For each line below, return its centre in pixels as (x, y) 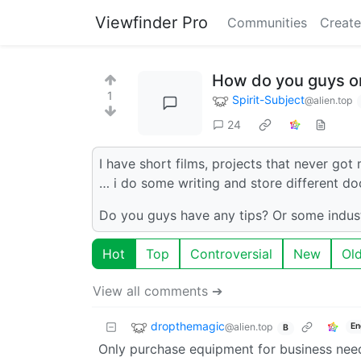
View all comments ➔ (158, 290)
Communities (267, 23)
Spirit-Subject (268, 100)
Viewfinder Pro (151, 23)
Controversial (231, 253)
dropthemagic (188, 326)
